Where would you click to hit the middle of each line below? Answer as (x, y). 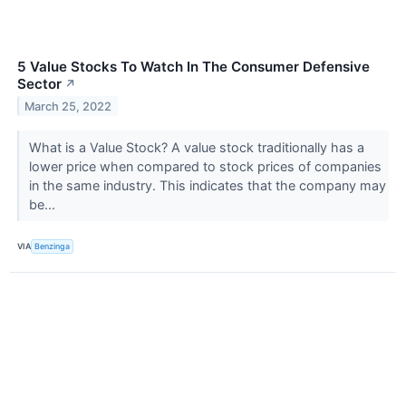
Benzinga (53, 246)
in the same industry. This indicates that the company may (207, 185)
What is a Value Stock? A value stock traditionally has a (196, 147)
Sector (39, 83)
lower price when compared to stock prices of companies (205, 166)
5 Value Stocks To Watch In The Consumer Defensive (193, 66)
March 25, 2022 (68, 106)
